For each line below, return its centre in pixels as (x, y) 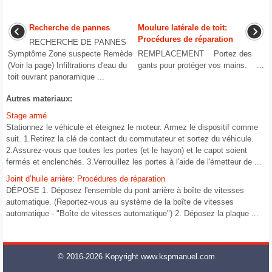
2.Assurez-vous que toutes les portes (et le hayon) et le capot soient (127, 151)
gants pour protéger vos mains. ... (201, 66)
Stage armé (26, 116)
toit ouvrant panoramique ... (56, 77)
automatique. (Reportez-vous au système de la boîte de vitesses (120, 202)
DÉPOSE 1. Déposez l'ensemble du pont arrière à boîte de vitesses (125, 191)
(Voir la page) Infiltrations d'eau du (67, 66)
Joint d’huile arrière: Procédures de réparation (86, 179)
